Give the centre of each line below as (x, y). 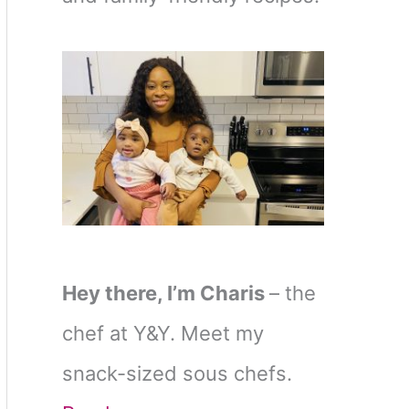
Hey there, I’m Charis (166, 294)
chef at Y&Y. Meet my (163, 334)
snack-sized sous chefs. (177, 374)
